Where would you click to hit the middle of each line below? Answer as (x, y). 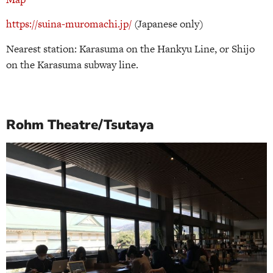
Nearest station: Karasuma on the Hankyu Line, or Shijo (130, 48)
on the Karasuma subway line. (72, 64)
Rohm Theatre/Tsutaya (80, 125)
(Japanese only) (168, 24)
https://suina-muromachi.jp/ (69, 24)
